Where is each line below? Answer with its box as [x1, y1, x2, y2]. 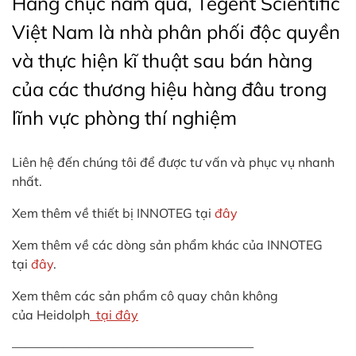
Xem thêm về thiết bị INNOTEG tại [12, 204, 215, 221]
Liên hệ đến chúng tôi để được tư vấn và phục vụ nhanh [12, 153, 335, 170]
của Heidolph [12, 306, 90, 323]
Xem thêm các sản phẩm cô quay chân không [12, 287, 278, 304]
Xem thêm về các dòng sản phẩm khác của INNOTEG [12, 236, 323, 253]
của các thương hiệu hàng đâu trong [12, 76, 327, 101]
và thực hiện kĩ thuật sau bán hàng [12, 48, 312, 72]
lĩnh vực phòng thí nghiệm [12, 105, 237, 130]
